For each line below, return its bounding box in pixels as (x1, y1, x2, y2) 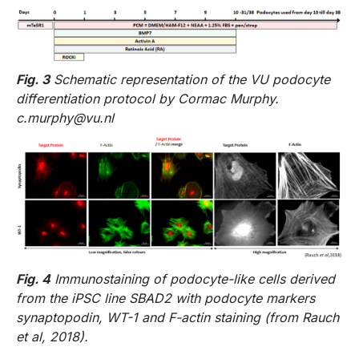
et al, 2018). (16, 328, 88, 345)
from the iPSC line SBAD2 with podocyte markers (16, 289, 315, 306)
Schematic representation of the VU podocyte (54, 71, 330, 88)
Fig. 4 (16, 270, 50, 287)
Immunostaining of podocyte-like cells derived (54, 270, 335, 287)
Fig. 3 (16, 71, 50, 88)
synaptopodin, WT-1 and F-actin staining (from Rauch (16, 309, 339, 325)
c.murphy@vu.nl (16, 110, 114, 127)
